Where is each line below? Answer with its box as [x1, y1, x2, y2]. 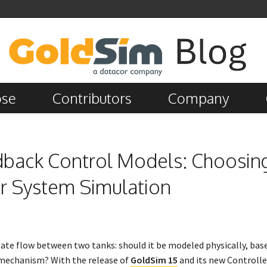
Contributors [52, 89, 132, 107]
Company [168, 89, 229, 107]
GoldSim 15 [130, 253, 178, 266]
